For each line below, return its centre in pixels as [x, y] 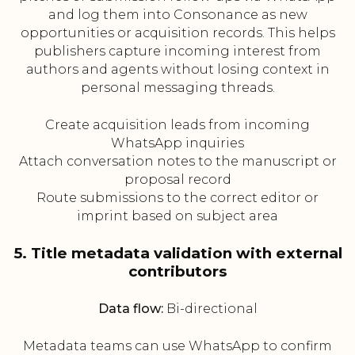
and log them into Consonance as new [177, 15]
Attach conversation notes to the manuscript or [177, 162]
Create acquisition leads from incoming [177, 125]
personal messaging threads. [177, 88]
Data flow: [130, 309]
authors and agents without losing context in [177, 70]
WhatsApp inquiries [177, 143]
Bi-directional [210, 309]
